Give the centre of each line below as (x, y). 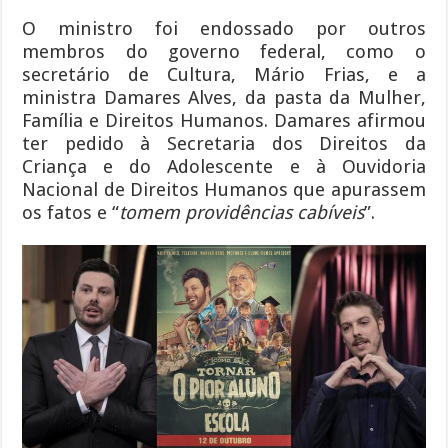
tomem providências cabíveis (242, 212)
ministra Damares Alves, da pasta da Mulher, (224, 97)
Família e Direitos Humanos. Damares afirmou (224, 120)
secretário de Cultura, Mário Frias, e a (224, 74)
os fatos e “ (71, 212)
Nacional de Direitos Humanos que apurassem (224, 189)
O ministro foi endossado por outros (224, 28)
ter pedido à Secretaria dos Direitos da (224, 143)
